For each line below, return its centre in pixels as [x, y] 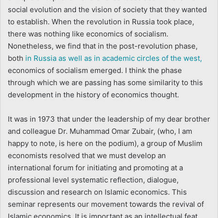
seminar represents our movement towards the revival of [106, 204]
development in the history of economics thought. [93, 94]
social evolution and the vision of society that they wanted [107, 9]
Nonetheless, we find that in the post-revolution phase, [103, 46]
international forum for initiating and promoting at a [95, 167]
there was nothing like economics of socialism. [88, 34]
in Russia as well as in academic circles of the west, [114, 58]
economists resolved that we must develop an [87, 155]
